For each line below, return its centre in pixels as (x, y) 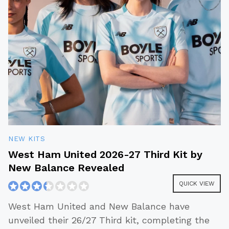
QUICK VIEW (197, 184)
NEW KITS (27, 139)
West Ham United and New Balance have (99, 207)
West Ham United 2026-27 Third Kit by (106, 155)
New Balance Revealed (66, 168)
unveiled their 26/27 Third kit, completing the (109, 220)
